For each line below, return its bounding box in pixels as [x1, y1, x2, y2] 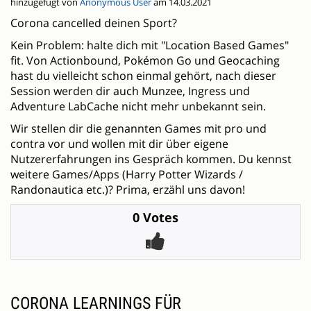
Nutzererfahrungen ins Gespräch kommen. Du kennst [10, 151, 292, 167]
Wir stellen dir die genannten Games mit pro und [10, 121, 267, 137]
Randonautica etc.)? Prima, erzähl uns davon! [10, 182, 245, 198]
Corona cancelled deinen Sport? [10, 15, 177, 31]
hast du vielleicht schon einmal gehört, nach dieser [10, 68, 276, 84]
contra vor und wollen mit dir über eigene [10, 136, 228, 152]
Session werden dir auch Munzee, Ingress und [10, 83, 250, 99]
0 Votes [133, 209, 178, 226]
